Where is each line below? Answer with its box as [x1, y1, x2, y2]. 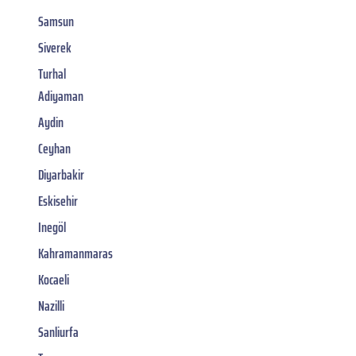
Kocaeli [38, 269, 69, 292]
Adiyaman [38, 85, 83, 108]
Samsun [38, 10, 74, 33]
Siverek [38, 37, 72, 60]
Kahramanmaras [38, 242, 113, 265]
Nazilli [38, 295, 64, 318]
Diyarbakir [38, 164, 84, 187]
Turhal [38, 63, 66, 86]
